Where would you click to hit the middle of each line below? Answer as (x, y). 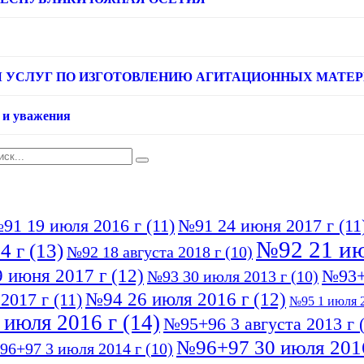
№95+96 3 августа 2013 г (259, 324)
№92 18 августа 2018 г (144, 252)
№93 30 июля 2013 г (217, 277)
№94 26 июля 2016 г (167, 299)
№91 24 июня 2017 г (256, 226)
